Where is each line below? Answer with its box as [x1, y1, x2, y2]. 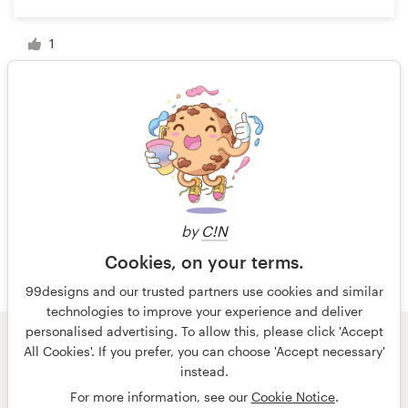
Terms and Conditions [82, 363, 214, 380]
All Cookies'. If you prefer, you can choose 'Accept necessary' [23, 343, 385, 359]
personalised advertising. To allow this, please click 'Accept [25, 323, 383, 339]
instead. [179, 363, 229, 379]
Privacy [235, 363, 279, 380]
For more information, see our [69, 389, 251, 404]
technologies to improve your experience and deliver [46, 303, 362, 319]
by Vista [229, 343, 279, 360]
